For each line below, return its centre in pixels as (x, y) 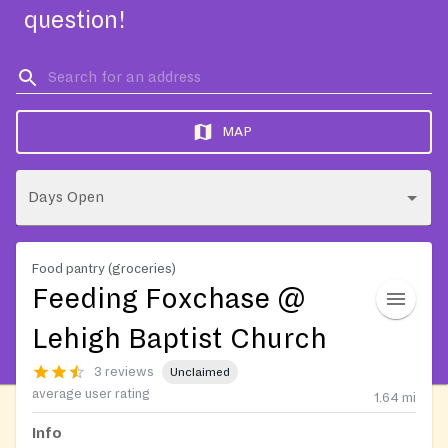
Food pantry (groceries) (104, 268)
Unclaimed (200, 372)
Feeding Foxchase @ (169, 299)
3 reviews (124, 371)
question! (75, 20)
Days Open (66, 197)
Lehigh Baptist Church (179, 339)
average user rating (91, 394)
